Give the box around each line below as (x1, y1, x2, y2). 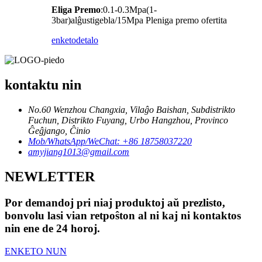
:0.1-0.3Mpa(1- (101, 5, 157, 15)
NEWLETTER (5, 169, 95, 185)
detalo (76, 35, 98, 46)
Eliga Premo (51, 5, 101, 15)
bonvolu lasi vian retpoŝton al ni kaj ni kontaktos (5, 209, 241, 222)
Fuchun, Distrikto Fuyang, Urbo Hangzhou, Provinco (28, 115, 228, 126)
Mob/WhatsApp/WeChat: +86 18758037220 (28, 136, 192, 147)
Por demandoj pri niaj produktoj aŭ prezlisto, (5, 196, 225, 209)
